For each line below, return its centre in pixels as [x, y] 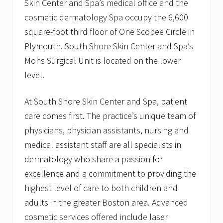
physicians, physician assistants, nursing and [107, 130]
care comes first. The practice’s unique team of [110, 116]
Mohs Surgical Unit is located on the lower [103, 61]
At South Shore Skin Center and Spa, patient [106, 102]
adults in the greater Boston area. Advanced [106, 203]
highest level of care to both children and [101, 188]
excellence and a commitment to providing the [110, 174]
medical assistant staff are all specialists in [103, 145]
